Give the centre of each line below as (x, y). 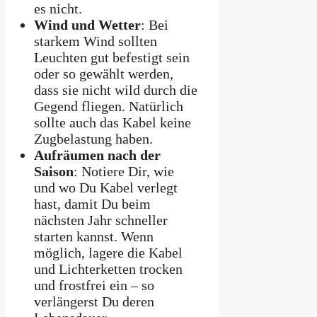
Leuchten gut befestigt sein (112, 57)
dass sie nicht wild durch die (116, 90)
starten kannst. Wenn (94, 236)
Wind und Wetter (87, 24)
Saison (54, 171)
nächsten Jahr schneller (101, 220)
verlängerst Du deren (94, 301)
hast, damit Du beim (92, 203)
